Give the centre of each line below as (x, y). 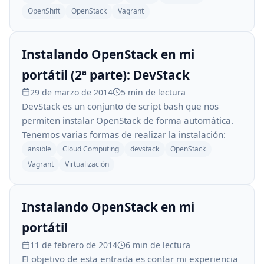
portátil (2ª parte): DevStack (106, 75)
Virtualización (87, 164)
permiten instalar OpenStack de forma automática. (128, 120)
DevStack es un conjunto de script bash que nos (120, 106)
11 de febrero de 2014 (74, 245)
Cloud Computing (90, 148)
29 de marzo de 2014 (71, 92)
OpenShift (44, 11)
